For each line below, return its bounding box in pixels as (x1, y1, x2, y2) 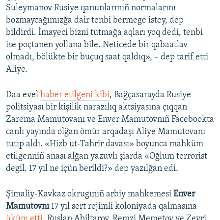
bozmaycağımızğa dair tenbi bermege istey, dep (6, 16, 184, 26)
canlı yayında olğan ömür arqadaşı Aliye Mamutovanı (6, 127, 205, 137)
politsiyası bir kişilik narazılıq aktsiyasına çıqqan (6, 103, 187, 112)
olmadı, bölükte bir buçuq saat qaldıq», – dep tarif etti (6, 53, 208, 62)
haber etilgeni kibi (40, 90, 110, 100)
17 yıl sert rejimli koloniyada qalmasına (49, 202, 197, 212)
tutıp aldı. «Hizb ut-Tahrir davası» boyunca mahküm (6, 139, 203, 149)
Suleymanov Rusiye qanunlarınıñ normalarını (6, 3, 176, 13)
